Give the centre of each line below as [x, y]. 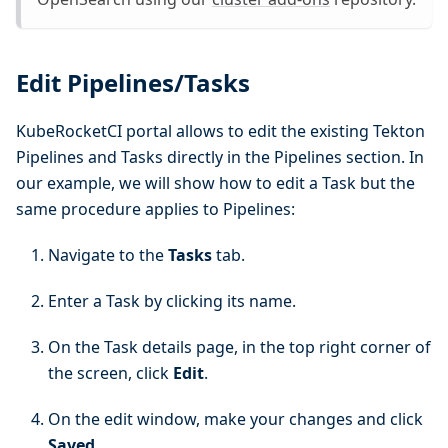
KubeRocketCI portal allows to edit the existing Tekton [220, 131]
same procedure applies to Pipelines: [155, 209]
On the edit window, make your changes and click [235, 419]
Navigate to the [108, 255]
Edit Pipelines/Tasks [133, 83]
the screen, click [110, 373]
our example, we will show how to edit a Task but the [215, 183]
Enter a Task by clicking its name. [172, 301]
